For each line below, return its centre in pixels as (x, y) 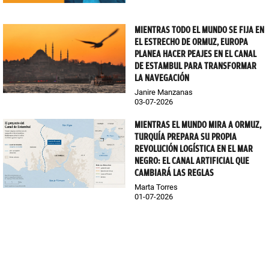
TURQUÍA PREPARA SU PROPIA (186, 137)
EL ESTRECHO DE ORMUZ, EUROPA (191, 42)
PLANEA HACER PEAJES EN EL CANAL (195, 54)
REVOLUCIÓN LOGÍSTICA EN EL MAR (194, 149)
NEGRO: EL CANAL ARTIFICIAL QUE (192, 161)
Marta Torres (156, 187)
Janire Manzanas (164, 92)
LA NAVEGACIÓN (162, 78)
